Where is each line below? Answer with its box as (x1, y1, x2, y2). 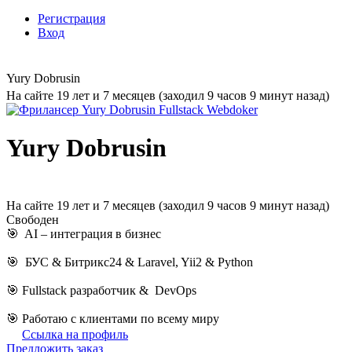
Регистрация (38, 12, 105, 25)
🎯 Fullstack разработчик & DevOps (6, 283, 196, 297)
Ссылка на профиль (22, 327, 128, 341)
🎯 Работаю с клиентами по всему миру (6, 311, 219, 325)
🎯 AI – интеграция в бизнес (6, 226, 161, 240)
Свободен (6, 212, 59, 226)
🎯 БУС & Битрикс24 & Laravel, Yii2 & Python (6, 255, 253, 269)
